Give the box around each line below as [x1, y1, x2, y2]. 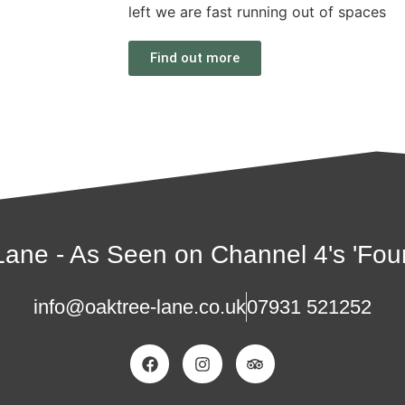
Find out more [150, 50, 240, 66]
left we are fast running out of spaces [128, 3, 386, 21]
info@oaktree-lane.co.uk [33, 296, 246, 318]
